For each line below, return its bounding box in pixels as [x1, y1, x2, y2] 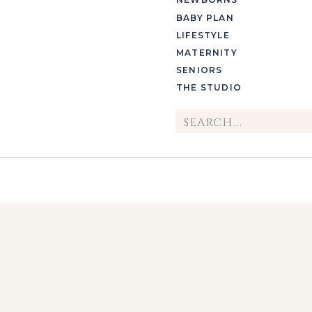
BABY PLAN [176, 13, 234, 23]
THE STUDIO [176, 82, 242, 93]
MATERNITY [176, 47, 237, 58]
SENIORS [176, 65, 223, 75]
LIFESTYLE [176, 30, 230, 40]
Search [183, 111, 213, 123]
